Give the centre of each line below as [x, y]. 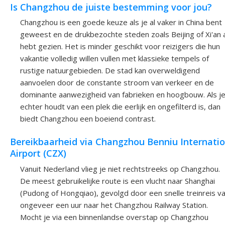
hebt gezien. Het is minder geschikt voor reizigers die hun [120, 46]
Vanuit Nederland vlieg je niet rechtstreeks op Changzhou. [120, 168]
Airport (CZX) [38, 153]
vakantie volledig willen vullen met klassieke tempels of [115, 59]
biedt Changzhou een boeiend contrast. [88, 119]
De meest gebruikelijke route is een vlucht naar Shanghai [118, 181]
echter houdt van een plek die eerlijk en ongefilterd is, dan [120, 107]
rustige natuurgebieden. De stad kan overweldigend [110, 71]
